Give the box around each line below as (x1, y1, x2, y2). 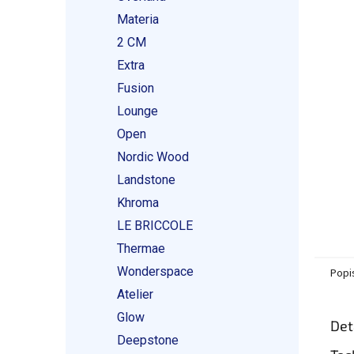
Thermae (117, 241, 165, 256)
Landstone (117, 172, 175, 187)
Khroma (117, 195, 159, 210)
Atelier (117, 287, 153, 302)
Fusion (117, 81, 154, 96)
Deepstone (117, 333, 179, 348)
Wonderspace (117, 264, 194, 279)
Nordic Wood (117, 149, 189, 164)
